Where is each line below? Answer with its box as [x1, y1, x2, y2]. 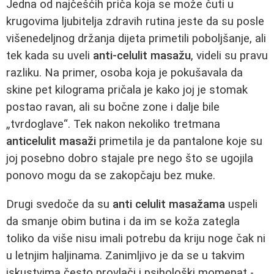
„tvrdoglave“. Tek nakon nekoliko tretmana [6, 117, 220, 131]
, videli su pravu [191, 49, 268, 63]
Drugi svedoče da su [6, 197, 113, 211]
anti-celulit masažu [93, 49, 191, 63]
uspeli [225, 197, 257, 211]
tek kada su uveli [6, 49, 93, 63]
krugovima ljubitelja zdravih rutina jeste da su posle [6, 15, 264, 29]
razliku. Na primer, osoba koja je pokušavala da [6, 66, 243, 80]
